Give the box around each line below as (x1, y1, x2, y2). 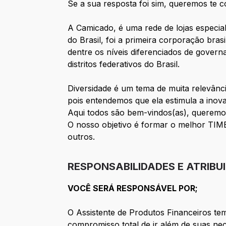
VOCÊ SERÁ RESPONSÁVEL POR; (68, 183, 198, 194)
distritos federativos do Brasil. (68, 59, 180, 70)
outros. (68, 132, 95, 142)
